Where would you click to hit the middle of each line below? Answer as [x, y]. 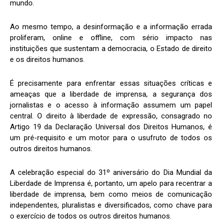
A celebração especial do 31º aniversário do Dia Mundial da [111, 173]
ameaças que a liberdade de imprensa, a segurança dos [111, 94]
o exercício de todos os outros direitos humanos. [91, 216]
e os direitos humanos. [47, 60]
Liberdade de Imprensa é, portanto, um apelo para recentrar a [111, 184]
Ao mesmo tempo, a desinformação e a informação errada [111, 27]
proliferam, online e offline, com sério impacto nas [111, 38]
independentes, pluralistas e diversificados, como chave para [111, 205]
